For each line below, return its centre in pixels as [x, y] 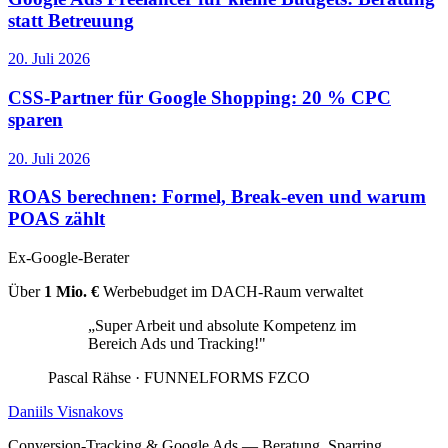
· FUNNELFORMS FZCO [220, 378]
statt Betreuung [71, 20]
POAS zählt [56, 219]
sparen [35, 119]
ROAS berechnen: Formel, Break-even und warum [217, 197]
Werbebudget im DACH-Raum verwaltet [231, 292]
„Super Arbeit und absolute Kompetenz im [222, 326]
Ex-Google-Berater [68, 258]
